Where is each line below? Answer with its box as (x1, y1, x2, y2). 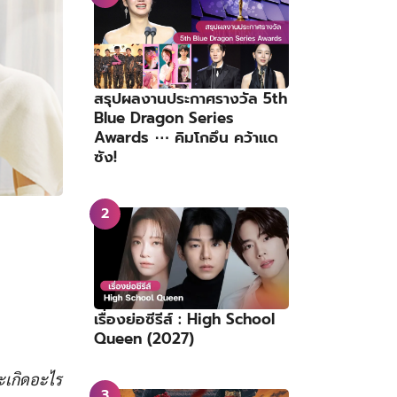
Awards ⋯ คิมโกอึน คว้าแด (94, 125, 278, 149)
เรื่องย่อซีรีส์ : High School (94, 307, 275, 331)
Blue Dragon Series (94, 105, 234, 129)
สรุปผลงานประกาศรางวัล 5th (94, 86, 287, 110)
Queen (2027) (94, 327, 194, 351)
